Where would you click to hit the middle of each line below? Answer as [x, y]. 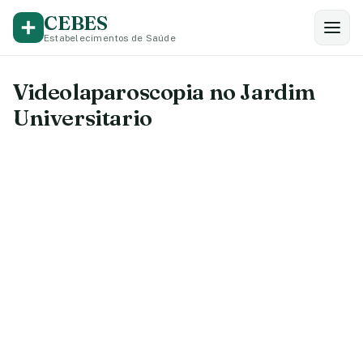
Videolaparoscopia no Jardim [164, 92]
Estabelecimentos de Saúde [110, 38]
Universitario [83, 117]
